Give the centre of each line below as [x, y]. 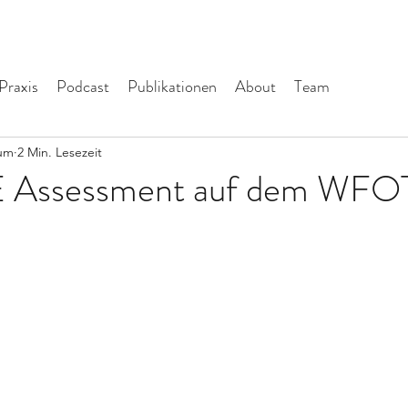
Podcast [83, 87]
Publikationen [172, 87]
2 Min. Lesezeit [60, 152]
